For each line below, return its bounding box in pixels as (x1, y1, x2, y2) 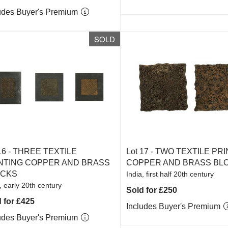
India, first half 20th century (126, 170, 214, 178)
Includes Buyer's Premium (126, 202, 223, 211)
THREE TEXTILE (12, 147, 77, 156)
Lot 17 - (126, 147, 156, 156)
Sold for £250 (126, 186, 178, 194)
